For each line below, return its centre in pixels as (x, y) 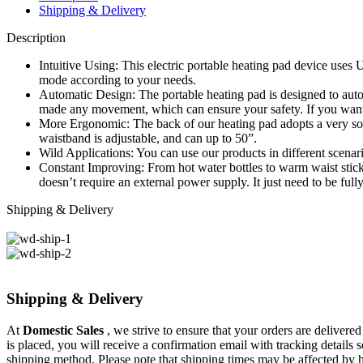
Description (36, 37)
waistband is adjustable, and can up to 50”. (148, 138)
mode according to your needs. (117, 79)
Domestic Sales (63, 330)
